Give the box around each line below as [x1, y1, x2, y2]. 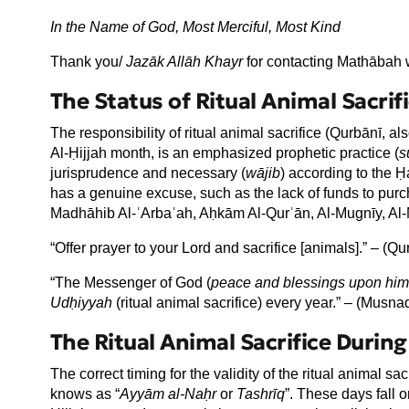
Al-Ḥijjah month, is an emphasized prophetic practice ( [49, 144, 399, 161]
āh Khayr [184, 53, 246, 69]
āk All [148, 53, 184, 69]
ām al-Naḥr [143, 386, 216, 403]
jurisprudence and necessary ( [49, 164, 246, 181]
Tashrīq [236, 386, 285, 403]
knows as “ [49, 386, 120, 403]
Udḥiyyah [49, 294, 112, 310]
